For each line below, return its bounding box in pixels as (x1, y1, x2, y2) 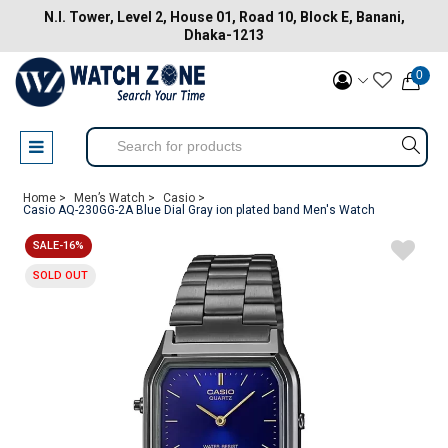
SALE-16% (33, 239, 84, 252)
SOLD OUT (33, 269, 88, 282)
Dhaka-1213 (184, 27, 264, 43)
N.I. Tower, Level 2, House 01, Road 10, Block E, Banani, (43, 9, 405, 25)
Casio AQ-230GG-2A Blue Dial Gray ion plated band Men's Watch (23, 203, 375, 217)
